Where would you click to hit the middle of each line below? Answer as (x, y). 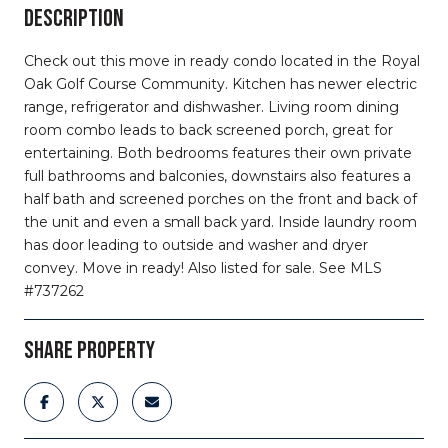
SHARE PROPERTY (89, 350)
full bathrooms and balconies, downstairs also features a (217, 175)
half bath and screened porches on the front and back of (220, 198)
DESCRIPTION (74, 18)
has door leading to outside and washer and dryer (196, 244)
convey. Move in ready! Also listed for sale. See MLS (203, 267)
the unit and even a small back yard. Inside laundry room (220, 221)
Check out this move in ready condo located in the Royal (222, 60)
